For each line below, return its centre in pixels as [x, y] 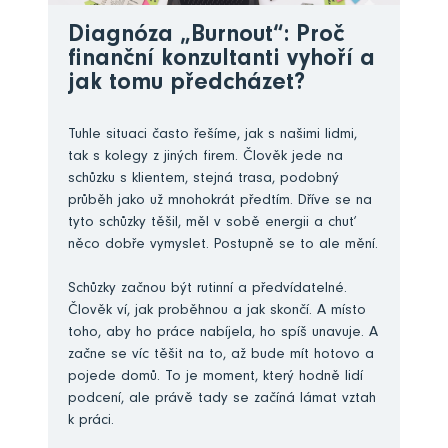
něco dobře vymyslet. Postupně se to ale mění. [223, 245]
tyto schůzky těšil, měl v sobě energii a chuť [212, 223]
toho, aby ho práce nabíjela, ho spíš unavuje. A [223, 333]
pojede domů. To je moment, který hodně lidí [215, 377]
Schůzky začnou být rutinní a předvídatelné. [207, 289]
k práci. [91, 421]
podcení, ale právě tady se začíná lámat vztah [222, 399]
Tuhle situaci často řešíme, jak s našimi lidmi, [212, 135]
